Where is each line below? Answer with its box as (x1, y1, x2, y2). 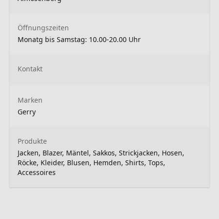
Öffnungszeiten (18, 22, 69, 32)
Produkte (18, 136, 47, 146)
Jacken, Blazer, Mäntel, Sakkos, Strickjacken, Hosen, (18, 148, 184, 157)
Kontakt (18, 64, 43, 73)
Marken (18, 95, 43, 105)
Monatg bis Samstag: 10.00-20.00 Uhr (18, 34, 141, 44)
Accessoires (18, 167, 56, 177)
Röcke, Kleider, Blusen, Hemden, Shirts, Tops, (18, 157, 165, 167)
